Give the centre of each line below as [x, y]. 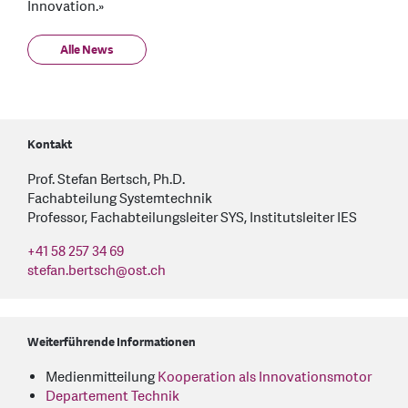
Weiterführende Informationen [112, 342]
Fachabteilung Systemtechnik [120, 199]
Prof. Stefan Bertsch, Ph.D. [106, 179]
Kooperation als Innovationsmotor [265, 377]
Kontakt [50, 144]
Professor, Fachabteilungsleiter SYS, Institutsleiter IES [192, 218]
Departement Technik [112, 396]
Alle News [87, 50]
